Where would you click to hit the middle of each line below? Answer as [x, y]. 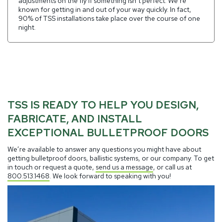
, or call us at [172, 167]
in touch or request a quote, [52, 167]
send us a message [124, 167]
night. [27, 28]
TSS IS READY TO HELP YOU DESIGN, [103, 105]
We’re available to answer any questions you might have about [104, 149]
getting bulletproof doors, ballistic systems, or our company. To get [111, 158]
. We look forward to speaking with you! [110, 176]
